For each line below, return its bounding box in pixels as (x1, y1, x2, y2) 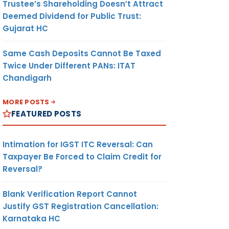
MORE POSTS (3, 97, 50, 107)
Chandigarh (3, 72, 52, 83)
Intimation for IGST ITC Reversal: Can (3, 139, 153, 150)
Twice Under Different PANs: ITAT (3, 60, 135, 71)
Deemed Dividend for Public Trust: (3, 10, 141, 21)
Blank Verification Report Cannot (3, 188, 137, 199)
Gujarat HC (3, 22, 48, 34)
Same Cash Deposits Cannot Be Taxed (3, 48, 161, 59)
